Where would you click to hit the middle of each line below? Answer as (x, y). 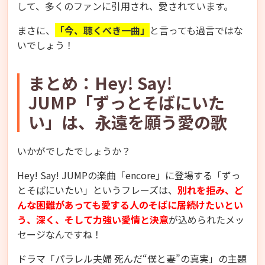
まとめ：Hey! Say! (101, 83)
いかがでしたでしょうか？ (74, 151)
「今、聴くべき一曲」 (102, 30)
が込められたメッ (206, 219)
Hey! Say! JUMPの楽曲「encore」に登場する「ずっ (129, 175)
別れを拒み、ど (211, 190)
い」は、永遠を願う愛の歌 (128, 122)
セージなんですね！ (59, 234)
